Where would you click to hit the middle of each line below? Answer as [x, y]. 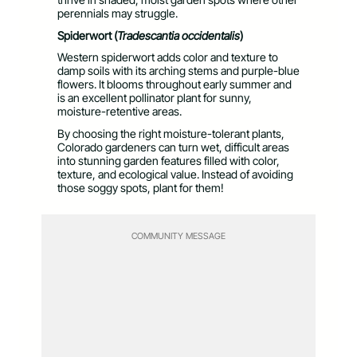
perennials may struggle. [118, 13]
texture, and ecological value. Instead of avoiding [175, 175]
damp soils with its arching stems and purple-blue [178, 71]
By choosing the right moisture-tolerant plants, [171, 134]
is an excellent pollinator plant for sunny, [155, 98]
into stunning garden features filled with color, [169, 161]
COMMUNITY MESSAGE [178, 236]
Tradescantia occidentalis [178, 35]
